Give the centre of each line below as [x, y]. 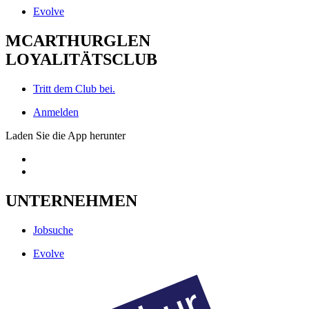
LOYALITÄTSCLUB [81, 60]
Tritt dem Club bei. [74, 89]
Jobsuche [53, 230]
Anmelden [56, 112]
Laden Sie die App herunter [66, 136]
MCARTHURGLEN [78, 41]
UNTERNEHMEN [71, 201]
